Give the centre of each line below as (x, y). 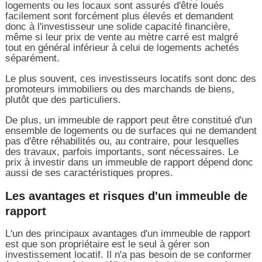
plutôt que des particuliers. (63, 99)
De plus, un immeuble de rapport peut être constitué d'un (128, 120)
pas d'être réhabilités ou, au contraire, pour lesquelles (122, 141)
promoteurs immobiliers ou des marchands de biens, (120, 89)
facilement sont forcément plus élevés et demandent (119, 16)
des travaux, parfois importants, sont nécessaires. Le (122, 151)
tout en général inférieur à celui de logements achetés (122, 47)
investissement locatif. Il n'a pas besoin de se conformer (128, 254)
